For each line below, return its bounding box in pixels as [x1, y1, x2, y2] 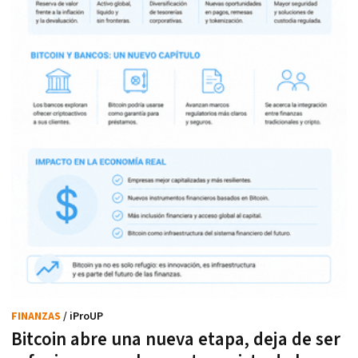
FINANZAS [11, 308, 63, 324]
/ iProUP [63, 308, 103, 324]
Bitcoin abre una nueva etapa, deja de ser [11, 327, 340, 352]
